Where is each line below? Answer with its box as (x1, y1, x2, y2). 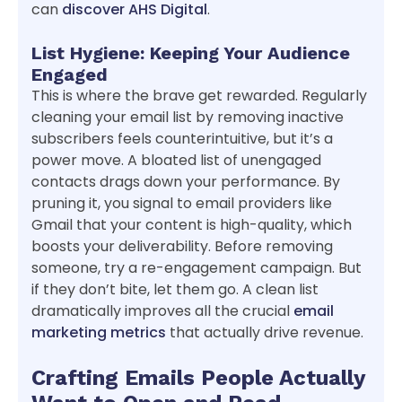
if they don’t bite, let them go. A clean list (31, 279, 319, 301)
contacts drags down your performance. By (31, 171, 340, 193)
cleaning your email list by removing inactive (31, 107, 344, 128)
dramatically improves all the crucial (31, 301, 293, 322)
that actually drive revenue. (166, 322, 363, 344)
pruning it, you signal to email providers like (31, 193, 332, 214)
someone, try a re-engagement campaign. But (31, 258, 362, 279)
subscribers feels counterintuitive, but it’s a (31, 128, 333, 150)
